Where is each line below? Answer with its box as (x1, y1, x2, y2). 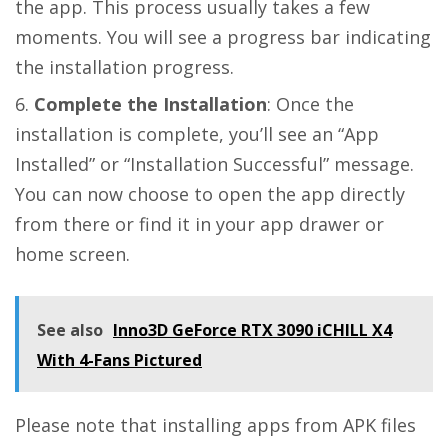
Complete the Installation (34, 91, 267, 116)
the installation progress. (15, 54, 234, 79)
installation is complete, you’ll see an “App (15, 121, 379, 146)
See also (37, 318, 103, 341)
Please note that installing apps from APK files (15, 412, 416, 437)
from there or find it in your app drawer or (15, 211, 384, 236)
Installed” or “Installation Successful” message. (15, 151, 414, 176)
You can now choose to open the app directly (15, 181, 405, 206)
